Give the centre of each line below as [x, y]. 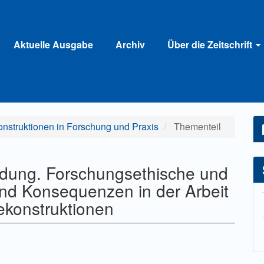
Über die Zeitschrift [211, 44]
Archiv [130, 44]
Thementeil [196, 126]
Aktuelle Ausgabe [53, 44]
